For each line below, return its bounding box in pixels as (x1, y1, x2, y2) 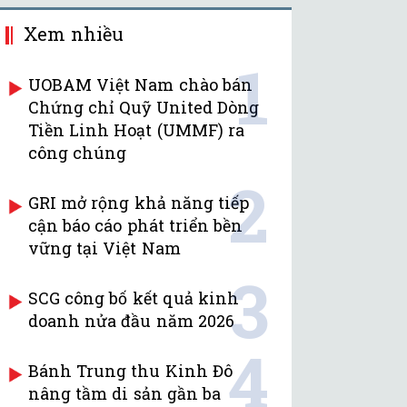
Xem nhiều (24, 22, 124, 46)
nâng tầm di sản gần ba (28, 382, 221, 405)
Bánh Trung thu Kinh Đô (28, 360, 233, 382)
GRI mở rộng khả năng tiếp (28, 192, 249, 214)
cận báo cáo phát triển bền (28, 214, 243, 237)
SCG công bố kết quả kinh (28, 287, 239, 310)
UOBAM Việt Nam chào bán (28, 74, 253, 96)
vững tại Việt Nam (28, 237, 181, 260)
